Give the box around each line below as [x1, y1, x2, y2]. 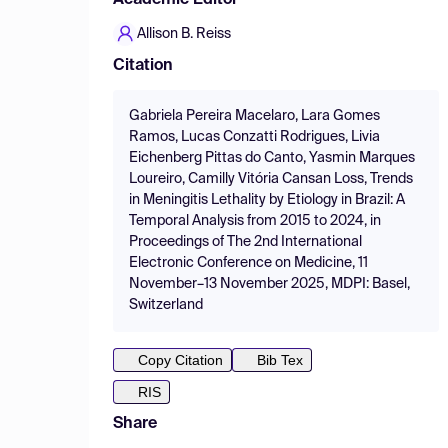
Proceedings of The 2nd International [129, 235, 362, 249]
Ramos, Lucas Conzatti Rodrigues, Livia [129, 130, 380, 144]
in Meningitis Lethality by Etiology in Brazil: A [129, 193, 405, 207]
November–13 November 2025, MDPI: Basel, [129, 277, 410, 291]
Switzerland [129, 298, 203, 312]
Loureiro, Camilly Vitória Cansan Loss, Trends [129, 172, 413, 186]
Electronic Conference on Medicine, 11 [129, 256, 368, 270]
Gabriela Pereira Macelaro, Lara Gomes [129, 109, 380, 123]
